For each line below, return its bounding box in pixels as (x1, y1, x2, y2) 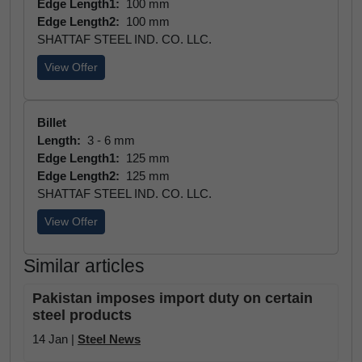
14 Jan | (32, 332, 78, 346)
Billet (37, 116, 66, 129)
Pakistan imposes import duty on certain (32, 290, 313, 306)
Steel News (78, 332, 141, 346)
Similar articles (23, 255, 145, 276)
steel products (32, 307, 132, 323)
